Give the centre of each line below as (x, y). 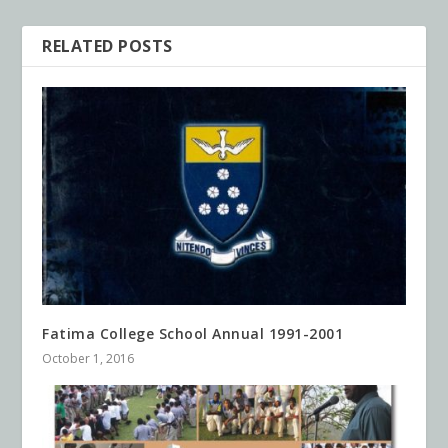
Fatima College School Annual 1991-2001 (193, 333)
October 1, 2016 (88, 358)
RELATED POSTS (107, 46)
